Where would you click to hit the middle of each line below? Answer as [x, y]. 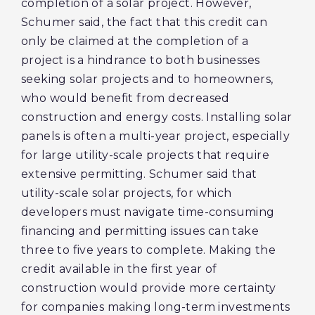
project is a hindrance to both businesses [141, 60]
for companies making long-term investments [156, 307]
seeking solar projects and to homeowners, [147, 79]
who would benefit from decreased [126, 98]
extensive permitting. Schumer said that [139, 174]
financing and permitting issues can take [140, 231]
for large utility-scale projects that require [145, 155]
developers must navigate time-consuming [148, 212]
